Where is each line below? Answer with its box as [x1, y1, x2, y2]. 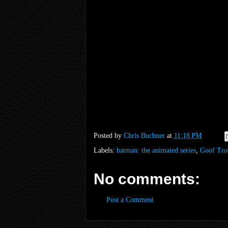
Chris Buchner [124, 132, 165, 139]
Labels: [94, 146, 117, 154]
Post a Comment [106, 195, 154, 204]
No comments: [94, 170, 200, 187]
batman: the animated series [117, 146, 196, 154]
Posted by [94, 132, 124, 139]
